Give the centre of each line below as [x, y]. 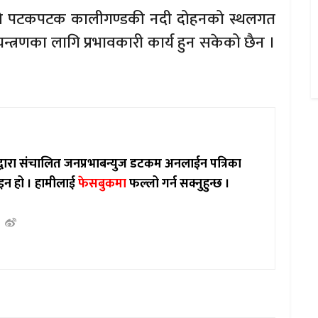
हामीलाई [57, 184]
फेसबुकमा [103, 184]
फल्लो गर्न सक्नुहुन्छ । [179, 184]
